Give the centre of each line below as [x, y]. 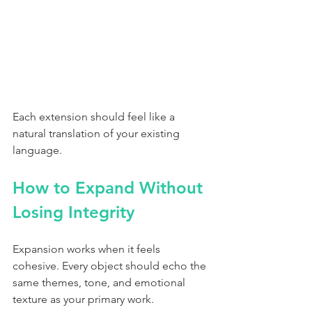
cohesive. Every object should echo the [111, 266]
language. [37, 150]
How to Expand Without [110, 188]
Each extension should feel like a [95, 117]
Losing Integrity [73, 212]
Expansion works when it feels [88, 249]
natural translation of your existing [97, 134]
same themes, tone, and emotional [100, 283]
